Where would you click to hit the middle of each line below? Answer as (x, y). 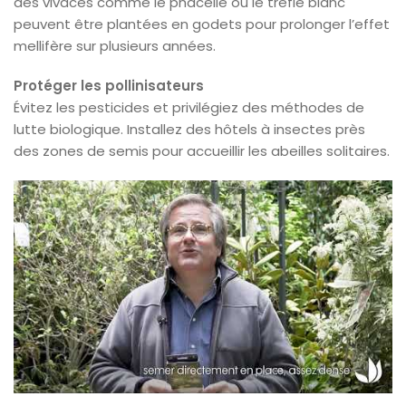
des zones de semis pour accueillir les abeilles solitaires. (202, 150)
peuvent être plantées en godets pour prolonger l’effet (202, 24)
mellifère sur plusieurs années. (115, 45)
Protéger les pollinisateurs (109, 85)
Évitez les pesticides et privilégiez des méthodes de (189, 107)
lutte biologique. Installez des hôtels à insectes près (189, 129)
